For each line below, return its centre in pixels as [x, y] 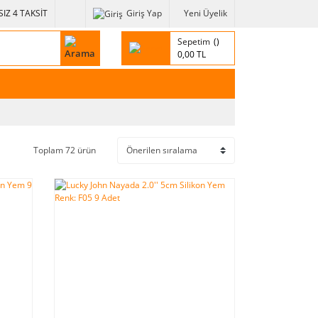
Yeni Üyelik [205, 13]
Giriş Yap [144, 13]
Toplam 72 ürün [65, 150]
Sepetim [194, 41]
